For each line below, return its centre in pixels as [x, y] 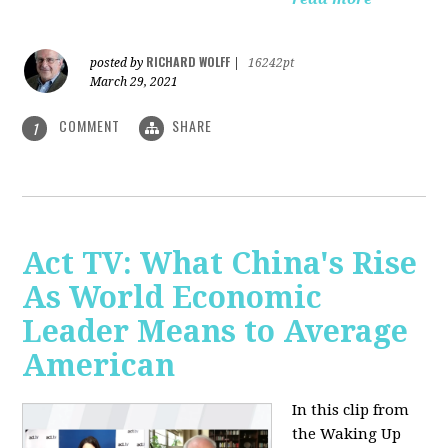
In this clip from [351, 409]
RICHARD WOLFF [188, 62]
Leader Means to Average [215, 331]
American [99, 365]
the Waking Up [347, 433]
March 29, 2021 [134, 82]
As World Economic [172, 297]
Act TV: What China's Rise [220, 263]
